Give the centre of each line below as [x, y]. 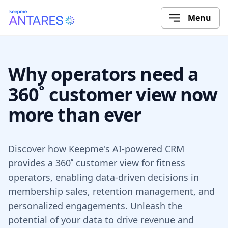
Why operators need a [104, 74]
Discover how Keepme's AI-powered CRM [96, 149]
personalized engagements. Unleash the [95, 206]
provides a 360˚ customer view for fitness [97, 163]
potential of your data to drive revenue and [101, 220]
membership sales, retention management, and [111, 191]
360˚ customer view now [113, 94]
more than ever [75, 115]
